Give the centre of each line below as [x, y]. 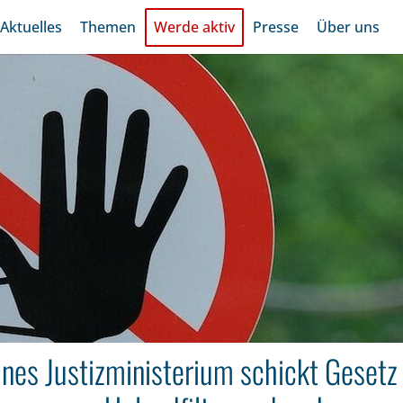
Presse [276, 27]
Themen [108, 27]
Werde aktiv [195, 27]
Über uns [349, 27]
